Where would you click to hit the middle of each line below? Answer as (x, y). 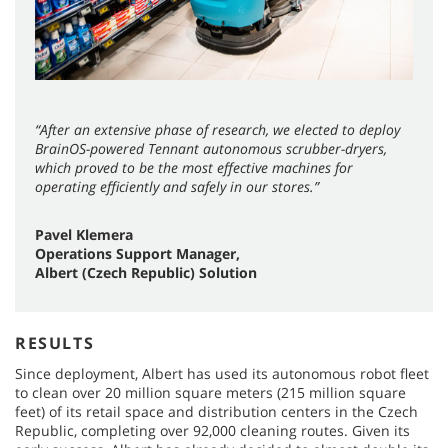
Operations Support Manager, (137, 253)
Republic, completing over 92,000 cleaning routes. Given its (212, 430)
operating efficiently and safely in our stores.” (177, 186)
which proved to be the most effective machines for (194, 167)
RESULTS (55, 342)
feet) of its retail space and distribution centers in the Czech (216, 411)
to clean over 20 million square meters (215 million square (210, 392)
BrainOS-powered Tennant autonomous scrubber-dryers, (211, 148)
